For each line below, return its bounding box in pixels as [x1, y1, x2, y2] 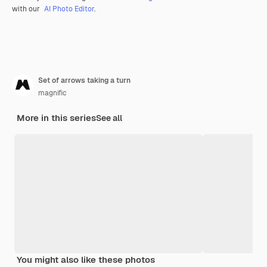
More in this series [17, 111, 96, 123]
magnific [38, 88, 67, 98]
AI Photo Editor [44, 4, 94, 14]
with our [12, 4, 42, 14]
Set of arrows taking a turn [38, 75, 131, 85]
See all [96, 112, 122, 123]
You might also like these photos [17, 253, 155, 265]
